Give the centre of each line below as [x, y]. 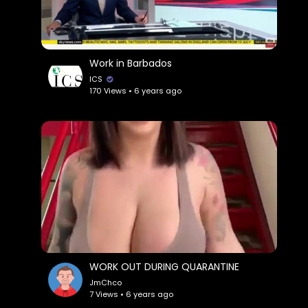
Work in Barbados [131, 63]
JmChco [106, 282]
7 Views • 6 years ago [132, 294]
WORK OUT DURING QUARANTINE [165, 266]
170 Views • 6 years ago [136, 90]
